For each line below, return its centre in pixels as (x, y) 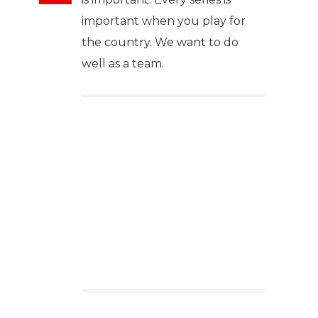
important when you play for (164, 21)
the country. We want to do (160, 43)
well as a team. (123, 64)
